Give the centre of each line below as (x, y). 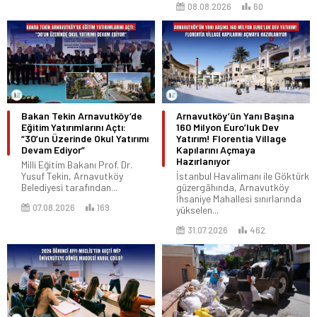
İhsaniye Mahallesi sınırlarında (239, 199)
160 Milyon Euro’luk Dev (227, 127)
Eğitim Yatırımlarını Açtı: (74, 127)
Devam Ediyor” (53, 150)
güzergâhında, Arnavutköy (232, 188)
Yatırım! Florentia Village (231, 139)
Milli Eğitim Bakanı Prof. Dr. (77, 165)
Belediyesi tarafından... (69, 188)
